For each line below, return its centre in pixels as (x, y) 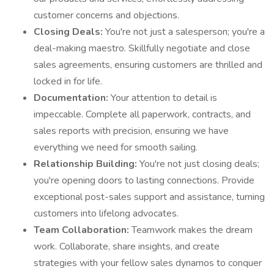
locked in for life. (68, 81)
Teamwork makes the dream (192, 230)
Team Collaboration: (83, 230)
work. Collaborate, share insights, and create (127, 246)
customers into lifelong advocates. (106, 213)
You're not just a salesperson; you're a (185, 32)
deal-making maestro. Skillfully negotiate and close (142, 48)
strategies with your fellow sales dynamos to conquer (148, 263)
